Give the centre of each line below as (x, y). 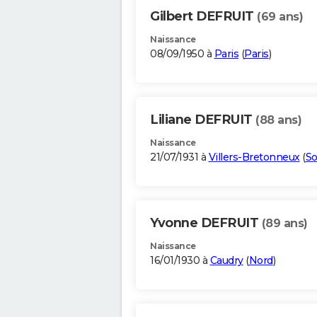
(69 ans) (280, 17)
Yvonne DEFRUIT (206, 223)
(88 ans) (278, 120)
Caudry (226, 261)
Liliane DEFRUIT (203, 120)
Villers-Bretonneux (254, 157)
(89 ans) (284, 224)
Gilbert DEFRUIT (203, 17)
